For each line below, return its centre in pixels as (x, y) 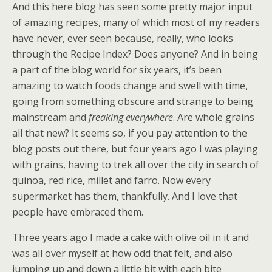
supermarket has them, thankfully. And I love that (125, 196)
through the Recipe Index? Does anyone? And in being (135, 54)
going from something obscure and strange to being (133, 101)
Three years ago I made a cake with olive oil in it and (131, 237)
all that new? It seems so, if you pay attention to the (130, 133)
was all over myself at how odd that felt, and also (122, 253)
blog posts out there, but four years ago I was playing (135, 149)
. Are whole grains (214, 117)
